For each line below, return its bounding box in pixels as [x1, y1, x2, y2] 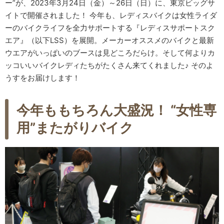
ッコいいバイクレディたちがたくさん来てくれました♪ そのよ [5, 60, 213, 70]
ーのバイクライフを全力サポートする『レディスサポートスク [5, 22, 215, 32]
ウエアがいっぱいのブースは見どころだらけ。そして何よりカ [5, 47, 215, 57]
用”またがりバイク [16, 119, 133, 136]
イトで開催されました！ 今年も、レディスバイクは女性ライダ [5, 10, 217, 20]
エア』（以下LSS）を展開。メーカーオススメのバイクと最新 [5, 35, 214, 45]
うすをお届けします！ [5, 72, 80, 82]
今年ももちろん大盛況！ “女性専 [16, 102, 216, 119]
